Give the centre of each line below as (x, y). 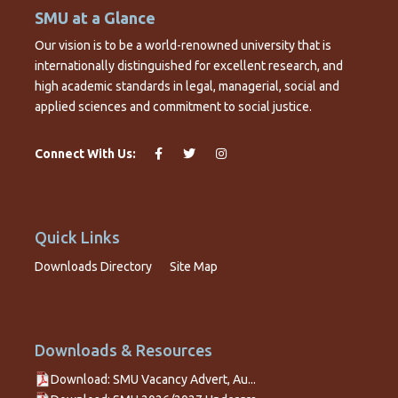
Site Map (194, 267)
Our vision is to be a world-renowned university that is (183, 46)
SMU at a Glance (95, 18)
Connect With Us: (85, 154)
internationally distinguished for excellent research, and (189, 66)
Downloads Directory (93, 267)
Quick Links (77, 238)
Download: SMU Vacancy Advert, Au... (153, 380)
